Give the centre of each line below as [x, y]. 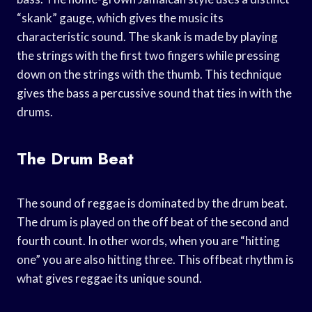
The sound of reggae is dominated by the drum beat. [152, 203]
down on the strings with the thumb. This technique [149, 74]
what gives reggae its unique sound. [109, 278]
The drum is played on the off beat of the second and [153, 221]
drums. [35, 111]
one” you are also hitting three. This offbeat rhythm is [155, 259]
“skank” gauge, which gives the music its [120, 17]
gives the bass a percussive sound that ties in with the [154, 93]
